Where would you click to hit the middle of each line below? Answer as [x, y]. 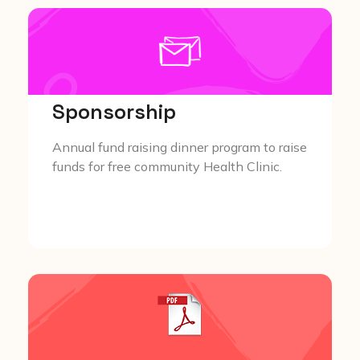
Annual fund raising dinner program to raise [180, 147]
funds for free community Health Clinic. [168, 167]
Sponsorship [115, 112]
